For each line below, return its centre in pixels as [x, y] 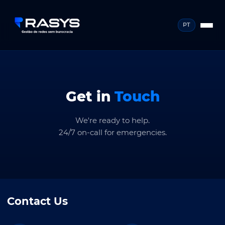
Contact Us [37, 201]
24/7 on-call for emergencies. [113, 132]
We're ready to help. [113, 120]
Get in [90, 96]
